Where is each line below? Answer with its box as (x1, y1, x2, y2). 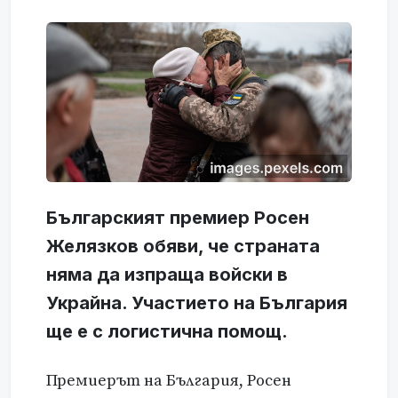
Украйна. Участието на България (46, 292, 347, 314)
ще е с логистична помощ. (46, 321, 288, 343)
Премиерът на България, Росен (46, 370, 291, 392)
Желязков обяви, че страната (46, 235, 320, 258)
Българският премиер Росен (46, 207, 309, 229)
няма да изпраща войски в (46, 264, 288, 286)
